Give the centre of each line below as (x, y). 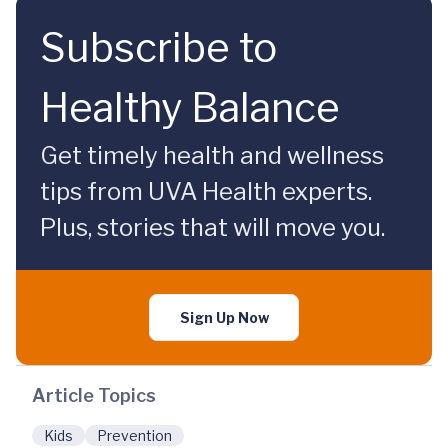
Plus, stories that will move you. (212, 227)
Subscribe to (158, 47)
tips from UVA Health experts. (206, 191)
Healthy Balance (190, 107)
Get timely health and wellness (212, 155)
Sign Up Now (224, 317)
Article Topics (94, 395)
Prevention (134, 435)
